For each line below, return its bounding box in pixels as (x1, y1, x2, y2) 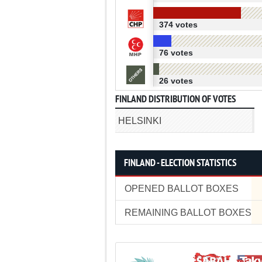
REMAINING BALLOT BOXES (125, 208, 251, 218)
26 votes (158, 76, 193, 85)
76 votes (158, 48, 193, 57)
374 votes (158, 20, 198, 29)
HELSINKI (118, 116, 161, 126)
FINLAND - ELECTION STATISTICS (124, 157, 236, 170)
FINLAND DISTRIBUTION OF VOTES (115, 94, 236, 106)
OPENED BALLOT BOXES (125, 184, 239, 194)
